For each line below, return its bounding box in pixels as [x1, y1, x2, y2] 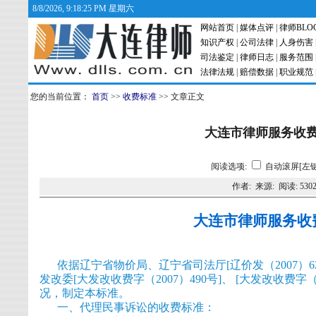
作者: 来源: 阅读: [232, 181, 300, 191]
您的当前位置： [28, 92, 92, 102]
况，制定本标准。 [39, 286, 130, 299]
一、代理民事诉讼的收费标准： [57, 300, 215, 313]
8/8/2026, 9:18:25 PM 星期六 [32, 4, 134, 13]
